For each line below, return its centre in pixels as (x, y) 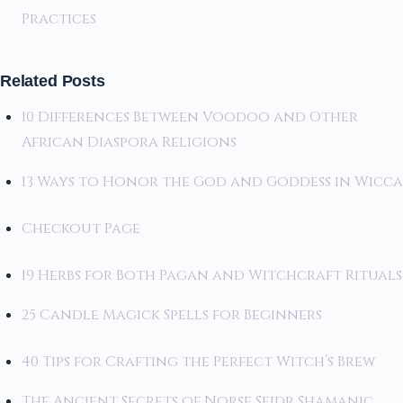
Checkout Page (81, 229)
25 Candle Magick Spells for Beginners (172, 315)
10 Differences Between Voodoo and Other (190, 117)
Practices (61, 18)
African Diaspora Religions (129, 143)
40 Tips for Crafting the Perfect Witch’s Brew (198, 362)
